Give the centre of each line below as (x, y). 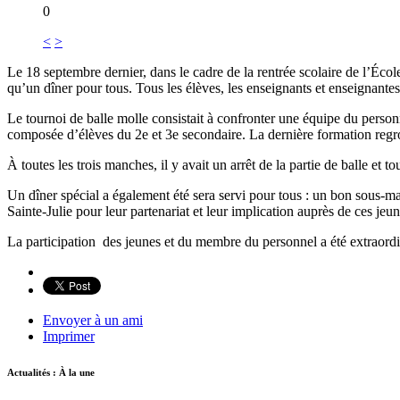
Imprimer (69, 336)
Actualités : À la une (51, 372)
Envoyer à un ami (93, 320)
